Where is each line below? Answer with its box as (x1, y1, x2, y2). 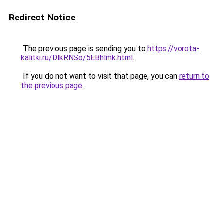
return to (179, 72, 209, 81)
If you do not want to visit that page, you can (21, 72, 179, 81)
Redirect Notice (9, 12, 75, 23)
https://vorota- (147, 44, 199, 53)
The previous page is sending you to (21, 44, 147, 53)
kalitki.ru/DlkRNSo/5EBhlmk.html (21, 53, 133, 62)
